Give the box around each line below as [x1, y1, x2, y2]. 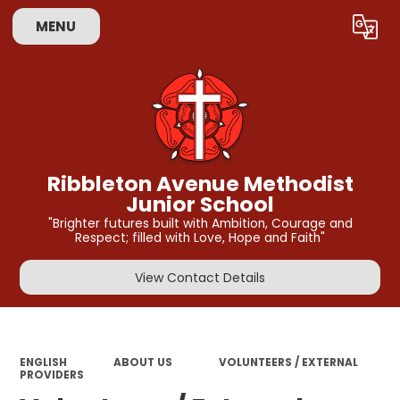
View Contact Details [135, 268, 265, 287]
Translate [301, 21, 359, 39]
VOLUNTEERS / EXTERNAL [218, 354, 358, 370]
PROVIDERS [20, 367, 85, 382]
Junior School [126, 188, 274, 219]
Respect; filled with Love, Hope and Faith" [75, 229, 325, 247]
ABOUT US [112, 354, 172, 370]
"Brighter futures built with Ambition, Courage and [47, 215, 353, 233]
